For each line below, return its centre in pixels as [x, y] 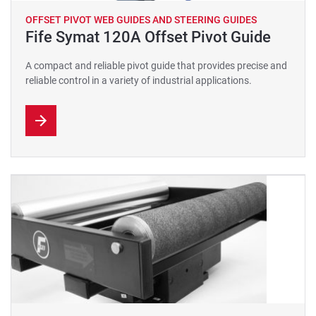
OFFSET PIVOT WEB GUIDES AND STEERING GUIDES [141, 20]
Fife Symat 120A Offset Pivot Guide [148, 37]
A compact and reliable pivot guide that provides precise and [156, 66]
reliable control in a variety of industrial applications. [139, 80]
